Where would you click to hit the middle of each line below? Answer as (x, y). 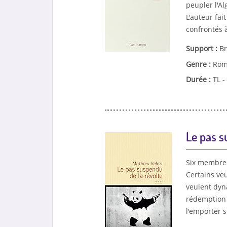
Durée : (199, 80)
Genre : (199, 64)
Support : (202, 48)
